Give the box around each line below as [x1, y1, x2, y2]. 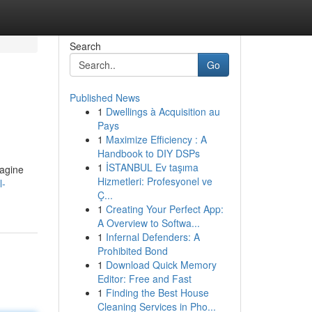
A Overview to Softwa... [97, 216, 200, 230]
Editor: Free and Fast [97, 272, 192, 286]
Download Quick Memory [105, 258, 217, 272]
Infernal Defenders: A [105, 230, 200, 244]
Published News [69, 91, 140, 104]
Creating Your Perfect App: [105, 202, 224, 216]
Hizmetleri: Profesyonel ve [97, 174, 212, 188]
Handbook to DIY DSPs [97, 146, 200, 160]
